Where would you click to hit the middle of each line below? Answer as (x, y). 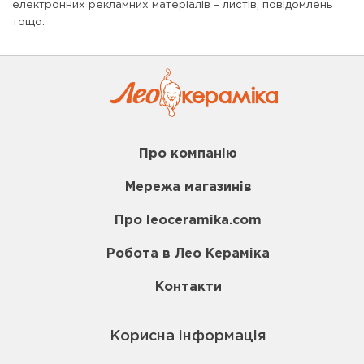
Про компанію (188, 154)
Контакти (188, 287)
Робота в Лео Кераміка (188, 254)
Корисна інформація (188, 336)
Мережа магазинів (188, 187)
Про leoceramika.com (188, 221)
